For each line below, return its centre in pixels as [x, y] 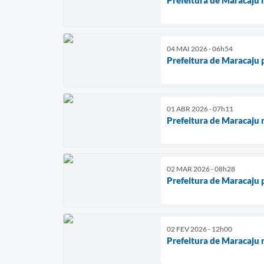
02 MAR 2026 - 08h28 [201, 169]
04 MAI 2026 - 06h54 [200, 48]
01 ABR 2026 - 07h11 [200, 108]
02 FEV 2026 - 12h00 [199, 229]
